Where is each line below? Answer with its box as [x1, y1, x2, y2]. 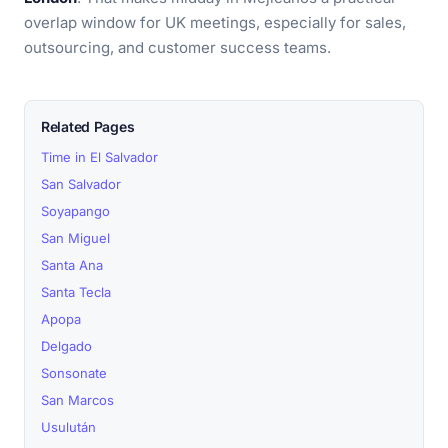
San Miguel [41, 230, 110, 246]
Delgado [41, 338, 92, 354]
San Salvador [41, 176, 121, 192]
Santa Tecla [41, 284, 111, 300]
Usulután [41, 419, 96, 435]
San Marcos [41, 392, 114, 408]
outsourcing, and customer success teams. [24, 38, 331, 57]
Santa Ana [41, 257, 103, 273]
